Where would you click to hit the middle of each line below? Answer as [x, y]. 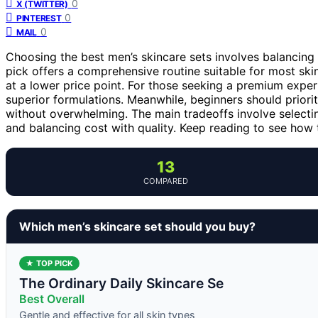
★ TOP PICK [49, 263]
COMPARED [165, 181]
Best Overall [52, 298]
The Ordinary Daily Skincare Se [121, 283]
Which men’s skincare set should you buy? [137, 226]
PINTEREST [39, 18]
